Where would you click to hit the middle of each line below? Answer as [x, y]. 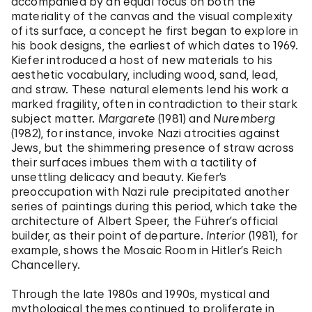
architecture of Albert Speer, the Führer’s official [145, 221]
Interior [226, 235]
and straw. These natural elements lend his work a [150, 89]
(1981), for [272, 235]
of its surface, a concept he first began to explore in [155, 31]
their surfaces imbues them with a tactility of [134, 162]
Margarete [127, 118]
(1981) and [184, 118]
